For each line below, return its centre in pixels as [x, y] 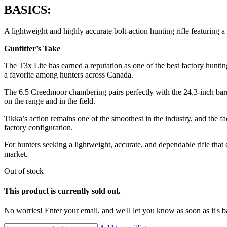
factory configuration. [39, 127]
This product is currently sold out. [62, 191]
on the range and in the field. [50, 101]
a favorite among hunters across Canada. [69, 74]
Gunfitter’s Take [32, 48]
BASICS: [28, 9]
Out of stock [24, 171]
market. [16, 154]
